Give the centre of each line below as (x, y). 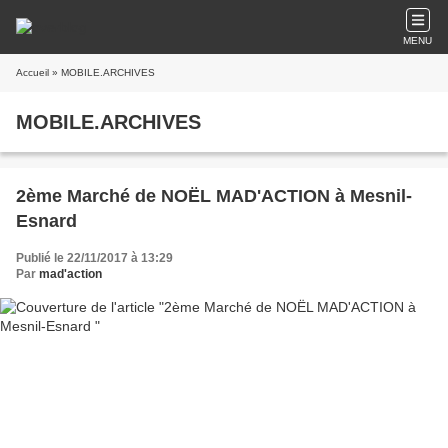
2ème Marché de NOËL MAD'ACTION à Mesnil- (214, 196)
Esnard (46, 221)
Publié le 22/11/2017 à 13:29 (94, 258)
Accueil (32, 72)
